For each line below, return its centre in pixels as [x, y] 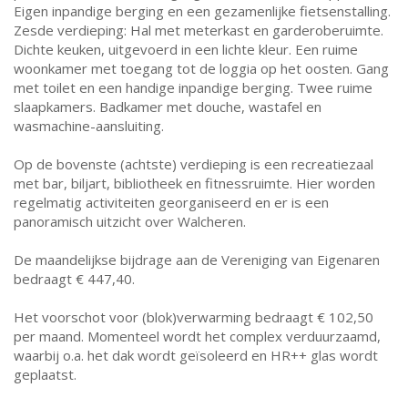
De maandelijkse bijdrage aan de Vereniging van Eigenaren [197, 260]
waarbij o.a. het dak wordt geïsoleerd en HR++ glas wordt [196, 355]
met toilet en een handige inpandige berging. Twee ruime [193, 87]
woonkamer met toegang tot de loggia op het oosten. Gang [201, 68]
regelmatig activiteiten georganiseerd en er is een [171, 202]
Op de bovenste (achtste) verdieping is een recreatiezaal [194, 164]
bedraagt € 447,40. [74, 279]
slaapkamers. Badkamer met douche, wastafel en [168, 107]
